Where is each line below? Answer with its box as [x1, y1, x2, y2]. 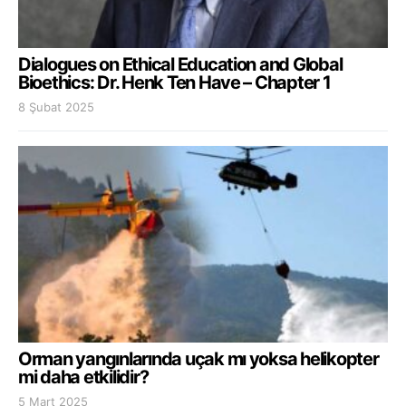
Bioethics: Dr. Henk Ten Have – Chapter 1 [18, 71, 331, 93]
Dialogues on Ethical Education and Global [18, 53, 343, 75]
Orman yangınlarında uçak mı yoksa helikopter [18, 348, 379, 371]
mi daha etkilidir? [18, 366, 149, 389]
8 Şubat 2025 [18, 99, 94, 114]
